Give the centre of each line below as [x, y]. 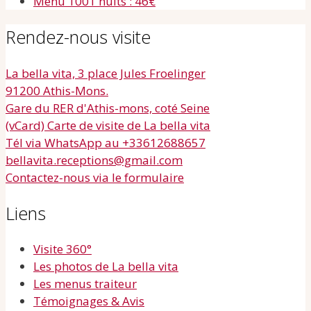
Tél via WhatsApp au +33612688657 [106, 142]
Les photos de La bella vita [106, 267]
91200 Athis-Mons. [57, 90]
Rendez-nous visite [78, 37]
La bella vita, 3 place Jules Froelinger [106, 73]
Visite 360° [62, 249]
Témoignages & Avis [89, 301]
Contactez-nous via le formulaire [95, 177]
